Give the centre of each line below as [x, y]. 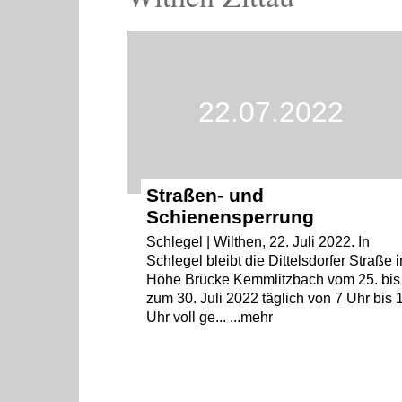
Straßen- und [205, 196]
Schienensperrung [231, 217]
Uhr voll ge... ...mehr [210, 318]
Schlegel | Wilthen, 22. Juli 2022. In [258, 242]
